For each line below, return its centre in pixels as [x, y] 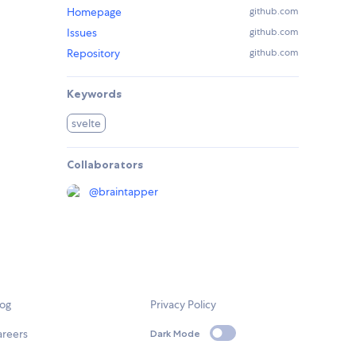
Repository [93, 54]
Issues [82, 33]
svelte [87, 124]
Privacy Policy [184, 305]
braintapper [128, 192]
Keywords [94, 94]
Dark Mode [176, 333]
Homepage [94, 12]
